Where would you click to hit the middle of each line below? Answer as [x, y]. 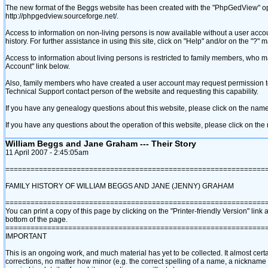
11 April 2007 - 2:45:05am [47, 153]
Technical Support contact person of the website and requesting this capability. [132, 92]
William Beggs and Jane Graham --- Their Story [101, 144]
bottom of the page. [36, 220]
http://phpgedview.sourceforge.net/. [62, 16]
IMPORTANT [26, 236]
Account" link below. [38, 66]
